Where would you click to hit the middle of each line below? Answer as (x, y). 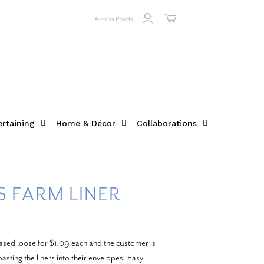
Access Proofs (114, 19)
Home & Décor (86, 123)
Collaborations (167, 123)
